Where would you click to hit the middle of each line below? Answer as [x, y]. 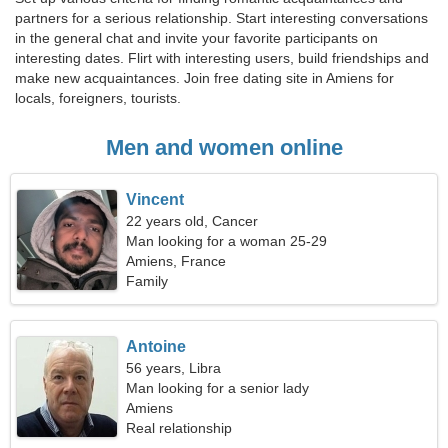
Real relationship [179, 428]
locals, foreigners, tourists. [98, 98]
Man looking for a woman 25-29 [227, 241]
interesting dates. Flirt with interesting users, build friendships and [222, 58]
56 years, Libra [174, 368]
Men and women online [224, 147]
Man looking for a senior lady [218, 388]
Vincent [155, 199]
